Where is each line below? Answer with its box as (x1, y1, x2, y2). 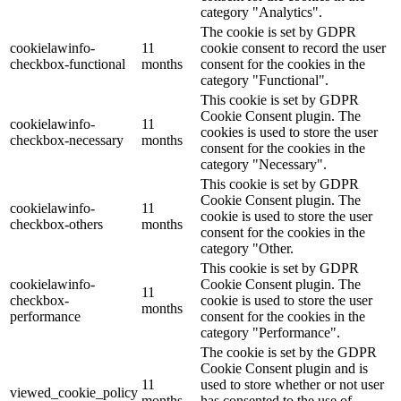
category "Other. (200, 240, 294, 256)
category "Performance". (200, 324, 340, 340)
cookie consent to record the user (200, 39, 386, 55)
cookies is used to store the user (200, 124, 378, 140)
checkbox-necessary (10, 132, 124, 148)
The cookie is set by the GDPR (200, 344, 377, 360)
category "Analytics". (200, 4, 322, 20)
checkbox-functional (10, 55, 125, 72)
